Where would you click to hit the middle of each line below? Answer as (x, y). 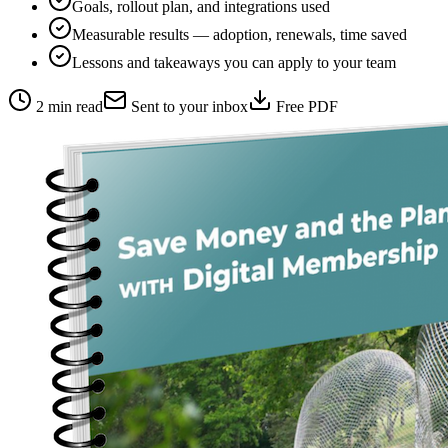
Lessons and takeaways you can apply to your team (234, 63)
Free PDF (305, 107)
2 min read (67, 107)
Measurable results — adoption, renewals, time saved (239, 35)
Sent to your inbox (187, 107)
